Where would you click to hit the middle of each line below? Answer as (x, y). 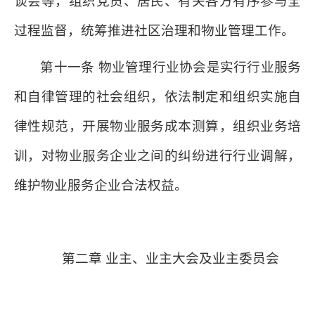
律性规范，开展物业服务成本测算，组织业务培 (157, 126)
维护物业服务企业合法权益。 (101, 185)
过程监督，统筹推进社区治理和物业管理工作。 (154, 31)
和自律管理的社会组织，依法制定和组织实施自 (157, 97)
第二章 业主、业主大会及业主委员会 (171, 258)
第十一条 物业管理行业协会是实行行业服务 (171, 67)
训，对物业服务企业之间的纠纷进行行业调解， (157, 156)
